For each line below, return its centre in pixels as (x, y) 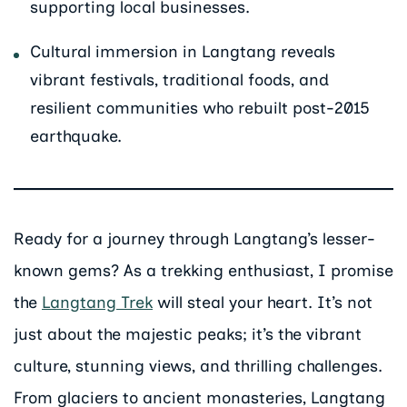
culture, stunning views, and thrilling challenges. (198, 366)
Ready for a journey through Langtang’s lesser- (194, 238)
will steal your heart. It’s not (263, 302)
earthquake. (76, 137)
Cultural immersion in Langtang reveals (183, 52)
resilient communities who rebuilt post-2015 (200, 109)
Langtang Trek (97, 302)
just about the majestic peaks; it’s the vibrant (188, 334)
